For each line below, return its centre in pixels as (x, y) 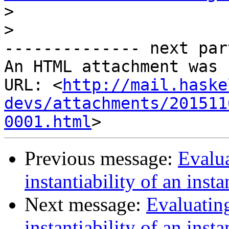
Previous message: (101, 158)
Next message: (85, 204)
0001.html (48, 122)
